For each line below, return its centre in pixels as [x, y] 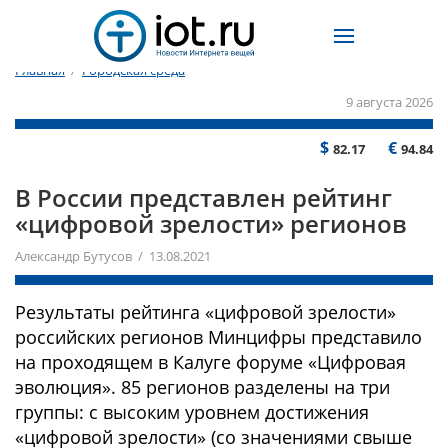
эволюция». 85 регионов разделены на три [202, 387]
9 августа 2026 [389, 102]
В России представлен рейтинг [203, 197]
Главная [40, 70]
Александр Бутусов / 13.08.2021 [113, 256]
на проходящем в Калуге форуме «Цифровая [210, 362]
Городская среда [133, 70]
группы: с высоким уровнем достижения [192, 412]
